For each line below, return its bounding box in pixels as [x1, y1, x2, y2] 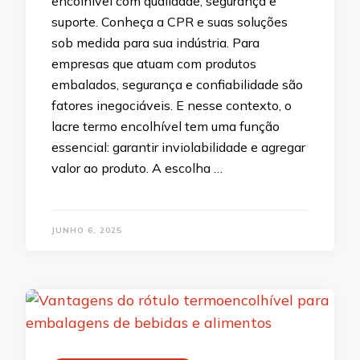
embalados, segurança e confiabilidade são [51, 76, 303, 93]
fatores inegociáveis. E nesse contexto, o [51, 97, 292, 114]
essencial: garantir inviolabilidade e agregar [51, 139, 305, 156]
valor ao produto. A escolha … [51, 160, 223, 177]
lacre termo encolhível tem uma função [51, 118, 280, 135]
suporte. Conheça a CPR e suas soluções [51, 14, 288, 31]
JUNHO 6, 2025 [51, 225, 122, 236]
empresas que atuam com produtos [51, 55, 256, 72]
